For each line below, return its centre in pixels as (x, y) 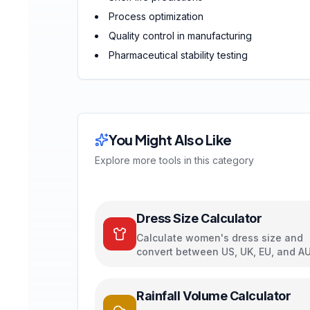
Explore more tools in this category (174, 160)
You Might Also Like (170, 139)
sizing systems (172, 265)
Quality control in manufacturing (180, 36)
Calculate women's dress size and (220, 238)
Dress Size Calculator (199, 218)
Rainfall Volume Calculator (214, 296)
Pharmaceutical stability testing (178, 55)
